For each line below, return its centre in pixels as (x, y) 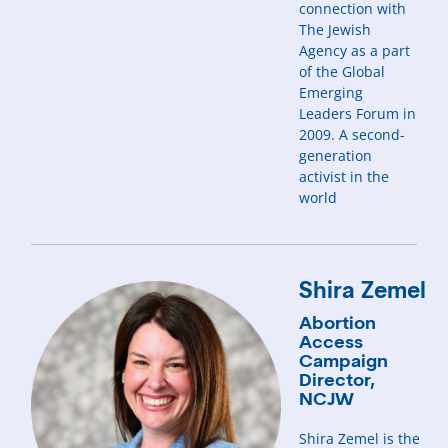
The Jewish (335, 30)
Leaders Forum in (358, 114)
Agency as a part (355, 51)
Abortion (338, 325)
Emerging (331, 93)
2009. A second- (352, 135)
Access (331, 344)
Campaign (344, 363)
